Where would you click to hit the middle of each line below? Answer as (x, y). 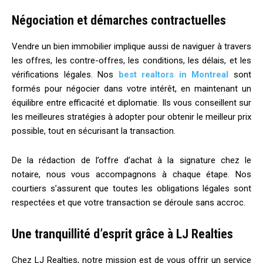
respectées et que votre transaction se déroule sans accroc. (129, 202)
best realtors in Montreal (173, 74)
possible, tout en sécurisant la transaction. (94, 131)
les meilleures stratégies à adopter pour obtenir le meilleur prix (131, 117)
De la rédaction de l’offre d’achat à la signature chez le (131, 160)
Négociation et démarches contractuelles (119, 20)
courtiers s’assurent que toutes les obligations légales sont (131, 188)
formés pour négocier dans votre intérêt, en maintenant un (131, 88)
